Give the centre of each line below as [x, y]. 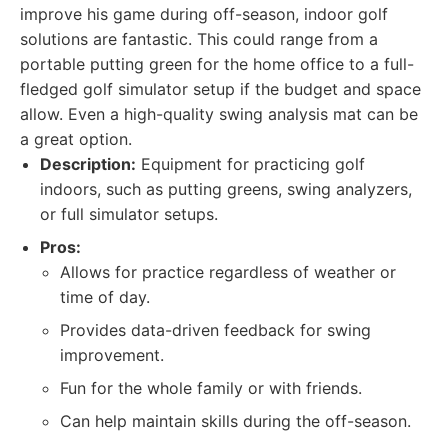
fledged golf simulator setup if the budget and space [220, 89]
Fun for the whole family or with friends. [211, 388]
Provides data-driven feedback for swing [215, 330]
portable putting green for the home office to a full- [217, 64]
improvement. [112, 355]
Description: [88, 164]
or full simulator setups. [129, 214]
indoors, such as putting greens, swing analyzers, [226, 189]
